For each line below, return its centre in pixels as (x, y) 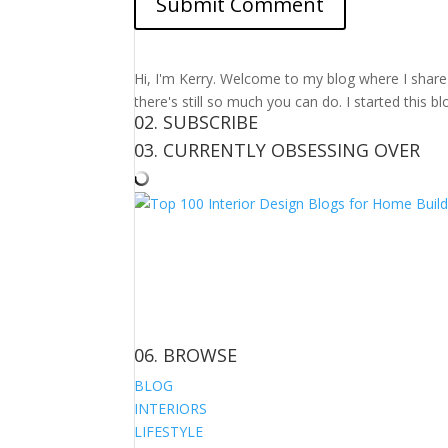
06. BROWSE (186, 355)
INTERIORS (171, 408)
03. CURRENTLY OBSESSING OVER (277, 150)
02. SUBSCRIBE (196, 122)
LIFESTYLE (169, 431)
